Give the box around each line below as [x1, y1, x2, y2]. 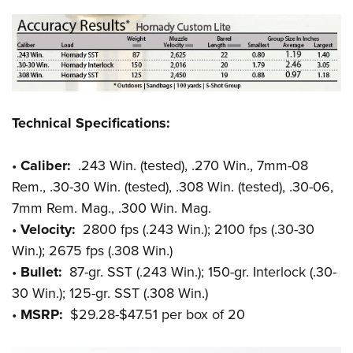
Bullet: [20, 262, 62, 283]
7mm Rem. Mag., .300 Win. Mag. [12, 198, 211, 219]
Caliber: [20, 155, 71, 176]
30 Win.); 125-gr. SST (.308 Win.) [12, 283, 208, 304]
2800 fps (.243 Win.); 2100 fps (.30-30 [76, 219, 314, 240]
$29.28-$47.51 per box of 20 [63, 304, 245, 325]
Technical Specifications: [12, 113, 174, 134]
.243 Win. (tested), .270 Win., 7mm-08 [71, 155, 308, 176]
